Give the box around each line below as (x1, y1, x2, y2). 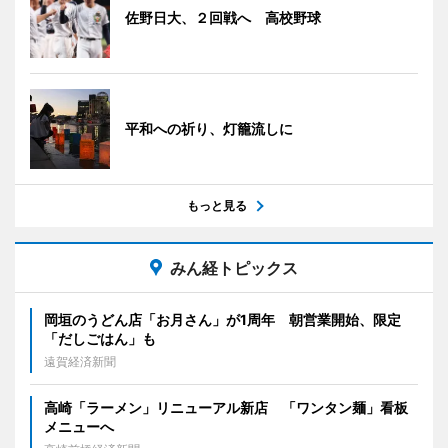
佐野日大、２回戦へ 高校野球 (125, 9, 321, 27)
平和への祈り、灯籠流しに (125, 120, 293, 138)
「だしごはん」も (44, 330, 156, 348)
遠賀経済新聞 (44, 354, 116, 370)
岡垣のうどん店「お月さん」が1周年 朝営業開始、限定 (44, 311, 401, 329)
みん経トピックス (170, 258, 298, 279)
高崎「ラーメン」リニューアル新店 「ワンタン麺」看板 (44, 399, 408, 417)
